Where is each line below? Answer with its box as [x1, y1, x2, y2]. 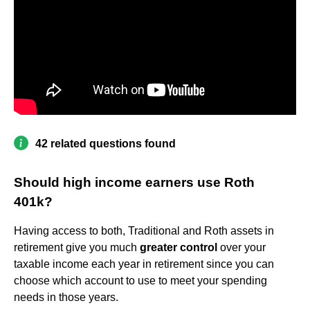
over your [217, 241, 266, 253]
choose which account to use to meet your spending [14, 274, 267, 286]
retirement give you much [14, 241, 140, 253]
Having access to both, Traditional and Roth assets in [14, 224, 274, 237]
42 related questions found [35, 137, 176, 149]
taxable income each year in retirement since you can [14, 257, 274, 270]
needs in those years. [14, 291, 118, 303]
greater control [140, 241, 217, 253]
